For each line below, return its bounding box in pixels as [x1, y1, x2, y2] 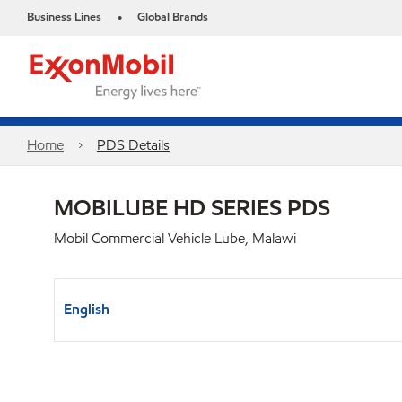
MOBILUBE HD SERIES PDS [54, 193, 330, 222]
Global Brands [137, 9, 208, 25]
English [64, 300, 109, 319]
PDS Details [96, 135, 170, 154]
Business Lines [27, 9, 101, 25]
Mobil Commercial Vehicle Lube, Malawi [54, 229, 296, 248]
